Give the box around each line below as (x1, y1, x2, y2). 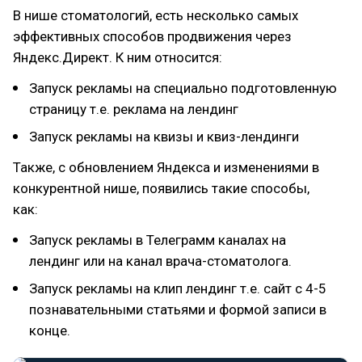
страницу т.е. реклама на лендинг (29, 100, 238, 117)
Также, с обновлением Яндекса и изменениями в (13, 158, 319, 175)
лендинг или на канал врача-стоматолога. (29, 252, 292, 269)
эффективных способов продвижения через (13, 27, 292, 44)
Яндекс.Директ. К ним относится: (13, 48, 222, 65)
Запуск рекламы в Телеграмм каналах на (29, 231, 286, 248)
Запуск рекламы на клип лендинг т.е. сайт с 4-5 (29, 280, 326, 297)
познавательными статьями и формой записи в (29, 301, 326, 318)
